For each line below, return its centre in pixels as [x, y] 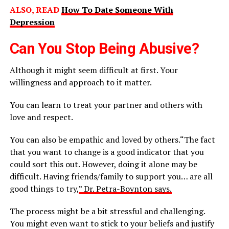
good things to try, [44, 189]
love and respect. [41, 117]
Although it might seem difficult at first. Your [94, 70]
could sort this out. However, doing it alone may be [103, 164]
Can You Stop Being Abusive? [104, 49]
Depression [32, 22]
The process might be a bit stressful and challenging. [107, 211]
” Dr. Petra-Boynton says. [125, 189]
